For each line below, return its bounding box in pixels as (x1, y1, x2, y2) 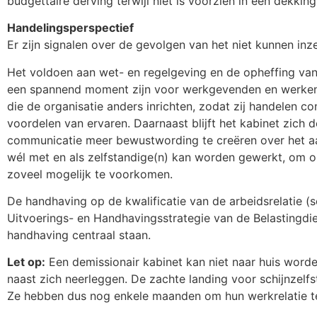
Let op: (7, 255, 45, 270)
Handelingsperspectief (7, 21, 134, 35)
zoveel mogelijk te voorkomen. (7, 166, 173, 181)
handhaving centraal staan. (7, 227, 151, 242)
